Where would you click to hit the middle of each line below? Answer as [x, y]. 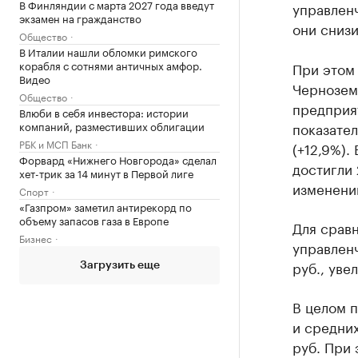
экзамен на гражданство [80, 18]
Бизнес [36, 238]
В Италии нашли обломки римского [108, 51]
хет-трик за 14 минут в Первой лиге [106, 173]
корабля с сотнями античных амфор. [111, 65]
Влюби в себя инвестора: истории [104, 112]
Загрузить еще [119, 265]
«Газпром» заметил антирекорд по [105, 206]
